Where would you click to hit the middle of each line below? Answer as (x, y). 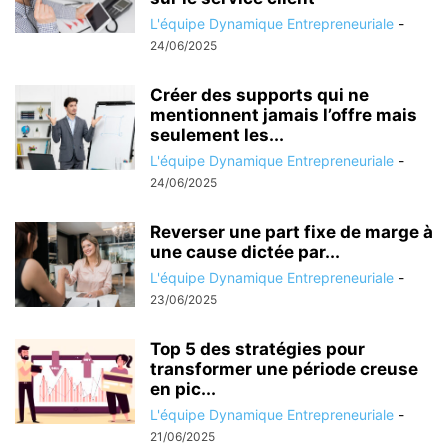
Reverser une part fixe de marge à (291, 232)
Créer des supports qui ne (259, 95)
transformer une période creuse (284, 369)
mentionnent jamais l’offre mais (283, 115)
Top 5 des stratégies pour (257, 349)
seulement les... (217, 135)
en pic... (183, 389)
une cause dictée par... (245, 252)
